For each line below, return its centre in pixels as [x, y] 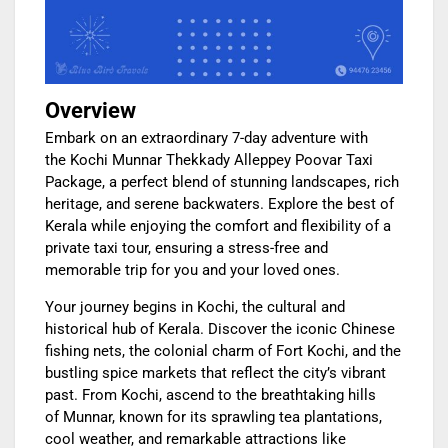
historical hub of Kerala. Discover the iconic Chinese [220, 329]
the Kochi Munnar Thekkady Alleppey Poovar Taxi [209, 160]
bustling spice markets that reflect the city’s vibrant [215, 373]
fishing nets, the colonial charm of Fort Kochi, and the [223, 351]
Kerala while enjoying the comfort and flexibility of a [218, 226]
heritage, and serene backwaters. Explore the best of [219, 204]
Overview [90, 111]
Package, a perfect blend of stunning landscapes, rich [222, 182]
